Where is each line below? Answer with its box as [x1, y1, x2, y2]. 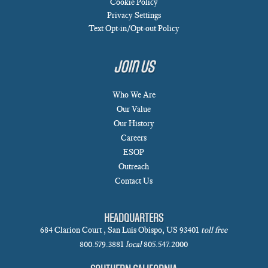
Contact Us [115, 176, 153, 187]
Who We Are [112, 90, 156, 100]
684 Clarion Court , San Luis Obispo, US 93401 [40, 225, 202, 236]
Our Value [117, 104, 151, 115]
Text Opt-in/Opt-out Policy [88, 23, 179, 33]
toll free [201, 225, 228, 236]
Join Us [114, 60, 154, 74]
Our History [113, 118, 154, 129]
